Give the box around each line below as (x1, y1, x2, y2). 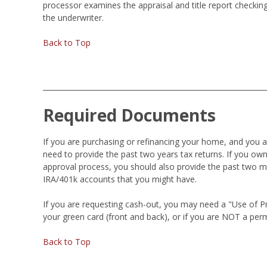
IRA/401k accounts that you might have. (43, 173, 197, 185)
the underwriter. (43, 11, 104, 23)
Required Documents (43, 103, 216, 126)
